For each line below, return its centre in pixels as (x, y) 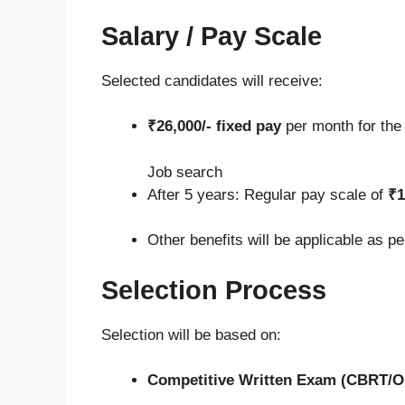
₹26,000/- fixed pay (214, 127)
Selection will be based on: (191, 334)
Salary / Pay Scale (212, 36)
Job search (185, 172)
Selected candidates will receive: (212, 80)
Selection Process (214, 290)
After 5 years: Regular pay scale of (268, 194)
